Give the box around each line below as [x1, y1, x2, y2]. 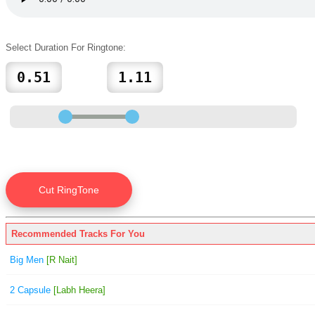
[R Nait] [44, 254, 77, 265]
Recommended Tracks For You [11, 228, 145, 239]
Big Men [10, 254, 44, 265]
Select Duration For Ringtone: [6, 42, 126, 53]
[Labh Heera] [51, 284, 105, 295]
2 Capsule [10, 284, 51, 295]
